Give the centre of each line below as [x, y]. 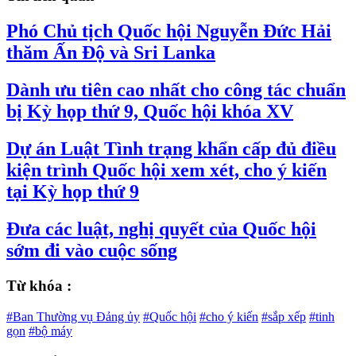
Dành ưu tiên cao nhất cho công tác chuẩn [176, 90]
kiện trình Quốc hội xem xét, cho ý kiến [166, 170]
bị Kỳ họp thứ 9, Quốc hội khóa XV [150, 112]
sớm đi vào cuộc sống [92, 250]
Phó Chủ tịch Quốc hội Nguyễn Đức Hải [169, 31]
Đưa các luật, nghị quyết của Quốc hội [161, 228]
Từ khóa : [39, 285]
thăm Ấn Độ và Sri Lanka [111, 53]
